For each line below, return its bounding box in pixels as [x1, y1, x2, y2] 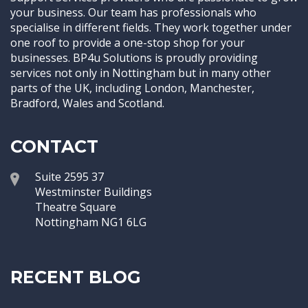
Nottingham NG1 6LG [35, 214, 146, 230]
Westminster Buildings [35, 184, 152, 199]
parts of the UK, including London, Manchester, [10, 80, 254, 96]
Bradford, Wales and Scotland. [10, 96, 164, 111]
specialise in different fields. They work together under [10, 20, 291, 35]
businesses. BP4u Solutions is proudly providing [10, 50, 258, 65]
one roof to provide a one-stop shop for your [10, 35, 245, 50]
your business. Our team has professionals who [10, 5, 256, 20]
